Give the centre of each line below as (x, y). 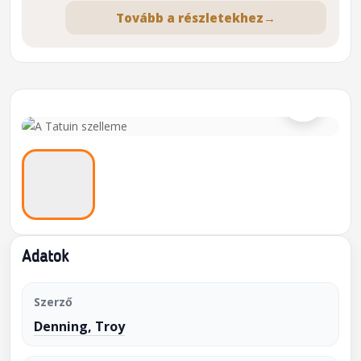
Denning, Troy (79, 326)
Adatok (45, 258)
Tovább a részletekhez (190, 18)
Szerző (53, 302)
